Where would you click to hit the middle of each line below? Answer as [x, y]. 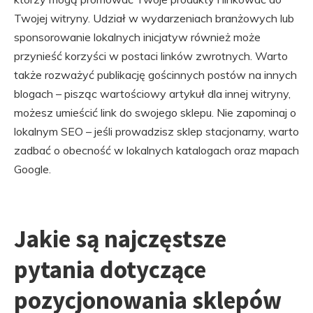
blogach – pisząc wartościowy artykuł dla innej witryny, [152, 94]
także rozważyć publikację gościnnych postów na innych [155, 75]
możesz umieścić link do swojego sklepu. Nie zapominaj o [155, 112]
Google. [32, 169]
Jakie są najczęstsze [120, 239]
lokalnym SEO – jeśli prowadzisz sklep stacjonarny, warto [156, 131]
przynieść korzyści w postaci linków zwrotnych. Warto [151, 56]
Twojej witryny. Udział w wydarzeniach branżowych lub [154, 18]
